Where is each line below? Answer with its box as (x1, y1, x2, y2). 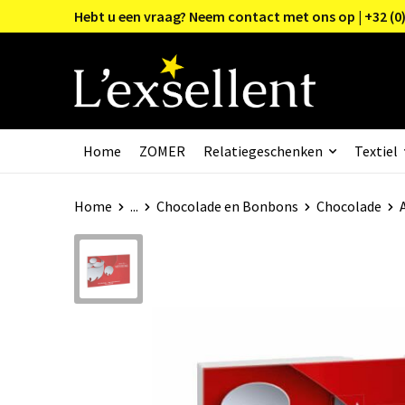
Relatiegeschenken (202, 141, 323, 160)
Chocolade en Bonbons (155, 196, 298, 215)
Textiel (353, 141, 398, 160)
